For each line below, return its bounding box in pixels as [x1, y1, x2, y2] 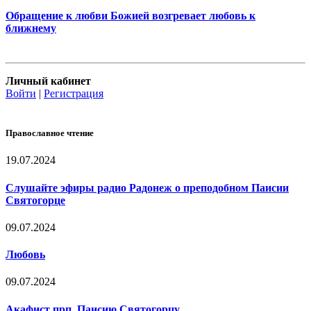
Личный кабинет [6, 75, 91, 87]
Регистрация [44, 87, 103, 100]
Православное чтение [6, 128, 94, 139]
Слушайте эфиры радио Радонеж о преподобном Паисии [6, 181, 289, 194]
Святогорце [6, 194, 65, 206]
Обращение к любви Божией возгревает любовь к [6, 10, 255, 22]
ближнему [6, 22, 56, 35]
